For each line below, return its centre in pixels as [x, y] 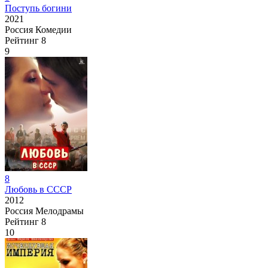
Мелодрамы [60, 211]
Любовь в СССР [38, 189]
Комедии [54, 29]
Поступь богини [38, 8]
